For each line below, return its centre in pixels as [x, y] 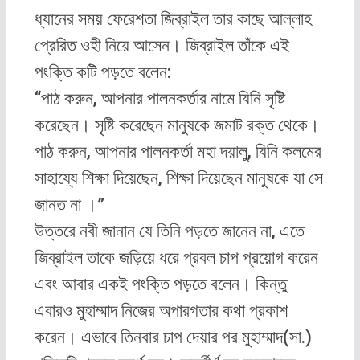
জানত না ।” [69, 205]
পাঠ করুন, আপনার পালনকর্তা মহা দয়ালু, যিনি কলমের [178, 152]
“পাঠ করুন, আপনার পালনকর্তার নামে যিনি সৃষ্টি [160, 99]
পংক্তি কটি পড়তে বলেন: [102, 72]
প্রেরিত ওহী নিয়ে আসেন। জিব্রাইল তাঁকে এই [162, 46]
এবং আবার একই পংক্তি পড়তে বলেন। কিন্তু [160, 284]
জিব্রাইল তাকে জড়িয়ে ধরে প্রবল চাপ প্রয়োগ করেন [176, 258]
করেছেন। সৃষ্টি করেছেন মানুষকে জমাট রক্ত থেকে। [177, 125]
